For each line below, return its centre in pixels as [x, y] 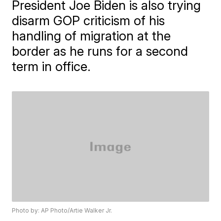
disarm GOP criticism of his [89, 20]
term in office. [52, 66]
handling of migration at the [92, 36]
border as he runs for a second [100, 51]
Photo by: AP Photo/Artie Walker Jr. [62, 211]
